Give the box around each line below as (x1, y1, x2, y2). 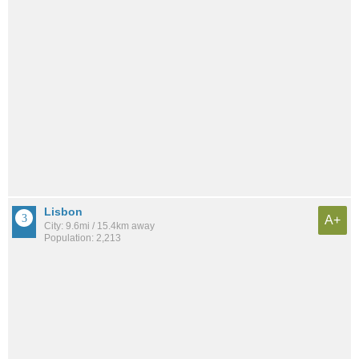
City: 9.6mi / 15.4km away (44, 220, 155, 232)
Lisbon (44, 205, 83, 219)
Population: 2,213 (44, 232, 121, 244)
